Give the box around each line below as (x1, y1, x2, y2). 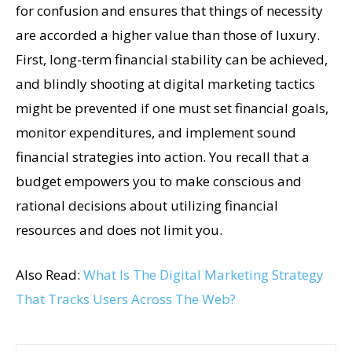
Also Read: (16, 265, 83, 284)
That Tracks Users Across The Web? (16, 289, 236, 308)
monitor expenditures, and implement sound (16, 123, 296, 141)
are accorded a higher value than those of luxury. (16, 25, 320, 44)
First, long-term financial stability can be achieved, (16, 49, 328, 68)
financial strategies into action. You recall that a (16, 147, 310, 166)
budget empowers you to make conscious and (16, 171, 302, 190)
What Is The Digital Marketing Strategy (83, 265, 324, 284)
